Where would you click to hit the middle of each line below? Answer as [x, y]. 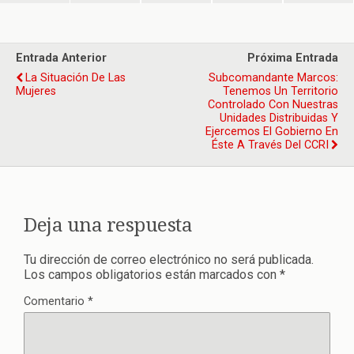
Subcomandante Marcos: [273, 78]
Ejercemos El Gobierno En [272, 132]
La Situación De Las [75, 78]
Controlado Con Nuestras [273, 105]
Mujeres [36, 91]
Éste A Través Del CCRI [270, 145]
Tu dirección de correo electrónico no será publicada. [169, 259]
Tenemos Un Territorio [281, 91]
